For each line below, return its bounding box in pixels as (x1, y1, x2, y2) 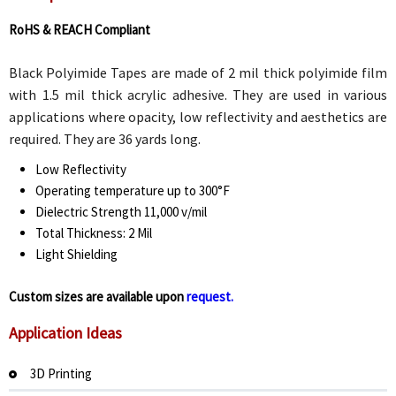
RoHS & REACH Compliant (9, 21, 150, 39)
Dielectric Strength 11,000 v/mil (35, 203, 207, 221)
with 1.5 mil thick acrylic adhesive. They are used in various (9, 86, 387, 104)
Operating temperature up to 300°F (35, 182, 230, 200)
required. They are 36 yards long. (9, 130, 201, 148)
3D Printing (30, 365, 92, 383)
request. (187, 288, 233, 306)
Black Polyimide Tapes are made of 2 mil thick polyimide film (9, 64, 387, 82)
